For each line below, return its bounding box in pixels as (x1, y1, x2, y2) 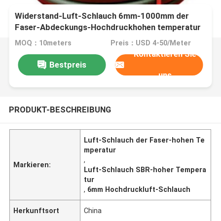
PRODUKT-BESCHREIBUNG (8, 104, 111, 114)
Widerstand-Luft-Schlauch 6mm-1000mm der (15, 11, 189, 21)
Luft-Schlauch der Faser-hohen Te (84, 136, 205, 144)
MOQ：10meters (15, 39, 72, 47)
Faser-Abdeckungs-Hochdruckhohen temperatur (15, 22, 201, 33)
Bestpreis (49, 59, 86, 70)
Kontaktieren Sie (134, 49, 197, 59)
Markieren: (13, 160, 51, 169)
